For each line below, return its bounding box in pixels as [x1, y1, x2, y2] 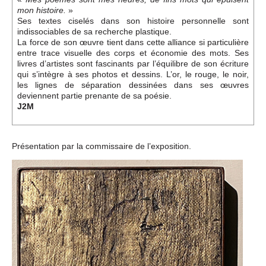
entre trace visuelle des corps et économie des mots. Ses [17, 48, 249, 58]
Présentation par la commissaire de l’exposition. [12, 141, 191, 151]
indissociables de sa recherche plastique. [17, 27, 172, 37]
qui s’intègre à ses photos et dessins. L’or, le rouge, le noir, [17, 69, 249, 80]
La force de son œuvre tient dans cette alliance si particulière [17, 37, 249, 47]
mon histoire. [17, 6, 66, 15]
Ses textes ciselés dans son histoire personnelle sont [17, 16, 249, 26]
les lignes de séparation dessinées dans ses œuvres [17, 80, 249, 90]
